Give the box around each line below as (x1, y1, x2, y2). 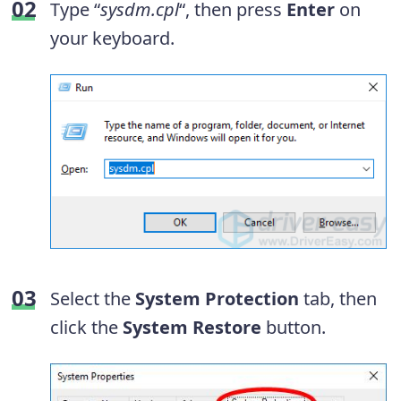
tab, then (299, 286, 377, 311)
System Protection (135, 286, 299, 311)
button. (261, 314, 326, 339)
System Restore (123, 314, 261, 339)
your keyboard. (50, 26, 175, 51)
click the (50, 314, 123, 339)
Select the (50, 286, 135, 311)
